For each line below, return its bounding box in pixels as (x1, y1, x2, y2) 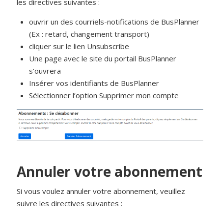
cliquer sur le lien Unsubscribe (29, 41, 130, 51)
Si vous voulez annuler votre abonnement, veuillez (17, 186, 186, 196)
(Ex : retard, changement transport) (29, 28, 150, 39)
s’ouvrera (29, 65, 61, 76)
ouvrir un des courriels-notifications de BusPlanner (29, 16, 200, 27)
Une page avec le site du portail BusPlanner (29, 53, 177, 63)
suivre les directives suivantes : (17, 198, 123, 209)
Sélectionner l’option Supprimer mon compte (29, 90, 179, 100)
